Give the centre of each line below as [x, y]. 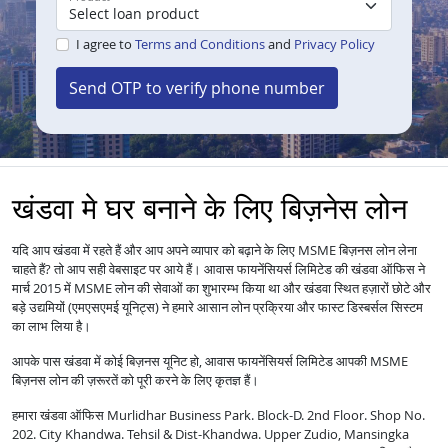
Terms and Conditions [199, 44]
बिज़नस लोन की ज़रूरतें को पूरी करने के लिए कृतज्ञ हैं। [135, 380]
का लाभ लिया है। [51, 326]
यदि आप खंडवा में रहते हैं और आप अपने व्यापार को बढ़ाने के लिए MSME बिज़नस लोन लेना [214, 250]
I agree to [105, 44]
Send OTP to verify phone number [197, 88]
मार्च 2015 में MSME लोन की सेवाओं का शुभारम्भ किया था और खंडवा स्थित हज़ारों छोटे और [221, 288]
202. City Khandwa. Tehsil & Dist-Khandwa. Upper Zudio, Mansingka [210, 434]
